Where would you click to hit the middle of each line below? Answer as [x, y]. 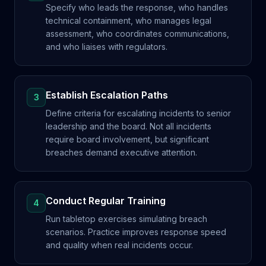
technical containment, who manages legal [129, 20]
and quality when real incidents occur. [119, 245]
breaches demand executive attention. [121, 152]
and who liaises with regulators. [107, 47]
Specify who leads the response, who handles [137, 7]
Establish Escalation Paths [107, 95]
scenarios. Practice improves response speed [136, 232]
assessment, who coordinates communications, [137, 34]
